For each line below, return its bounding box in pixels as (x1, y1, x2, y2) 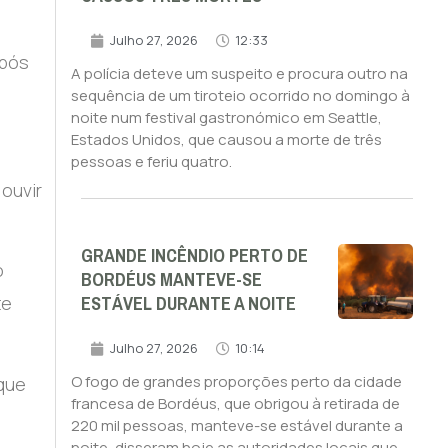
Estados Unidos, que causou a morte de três (70, 129, 382, 151)
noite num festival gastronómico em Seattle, (70, 107, 382, 129)
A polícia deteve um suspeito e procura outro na (70, 63, 408, 85)
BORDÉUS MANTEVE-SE (80, 263, 262, 298)
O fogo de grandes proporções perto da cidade (70, 371, 402, 393)
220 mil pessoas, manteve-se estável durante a (70, 415, 403, 437)
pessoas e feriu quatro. (70, 151, 232, 173)
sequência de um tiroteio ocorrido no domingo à (70, 85, 410, 107)
